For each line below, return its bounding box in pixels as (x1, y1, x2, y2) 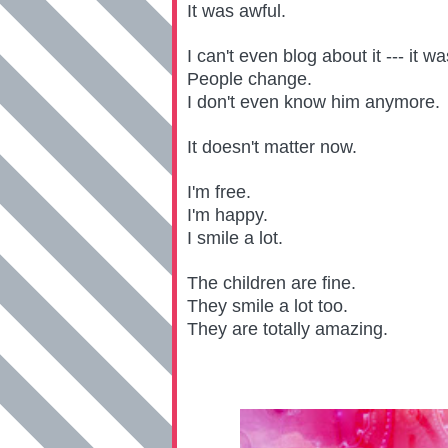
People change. (187, 69, 312, 89)
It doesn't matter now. (187, 137, 357, 157)
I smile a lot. (187, 228, 283, 248)
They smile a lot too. (187, 296, 348, 316)
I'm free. (187, 182, 251, 202)
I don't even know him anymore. (187, 92, 440, 112)
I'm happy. (187, 205, 268, 225)
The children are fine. (187, 273, 356, 293)
